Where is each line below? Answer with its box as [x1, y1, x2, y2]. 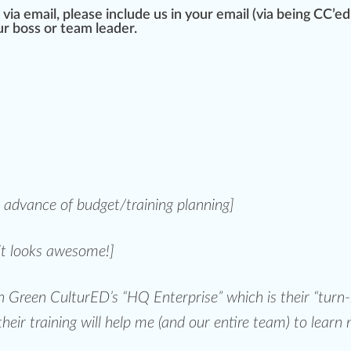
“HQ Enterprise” [122, 290, 223, 306]
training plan [126, 197, 204, 214]
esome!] [65, 244, 114, 260]
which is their [223, 290, 313, 306]
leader [96, 22, 134, 37]
